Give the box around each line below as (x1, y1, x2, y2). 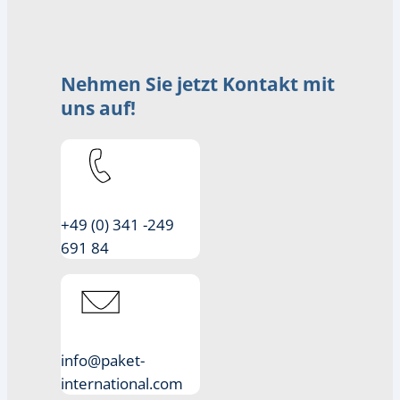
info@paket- (61, 348, 145, 371)
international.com (61, 371, 183, 394)
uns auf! (61, 95, 136, 121)
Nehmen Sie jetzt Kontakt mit (61, 71, 335, 97)
